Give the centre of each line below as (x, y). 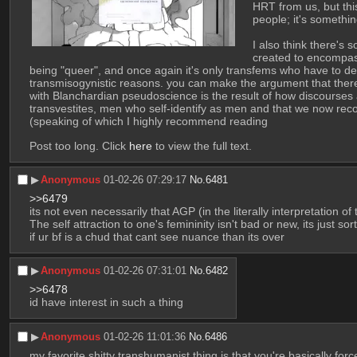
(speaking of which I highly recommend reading (148, 122)
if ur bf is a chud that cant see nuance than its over (157, 237)
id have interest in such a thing (106, 302)
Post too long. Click (79, 146)
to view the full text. (202, 146)
